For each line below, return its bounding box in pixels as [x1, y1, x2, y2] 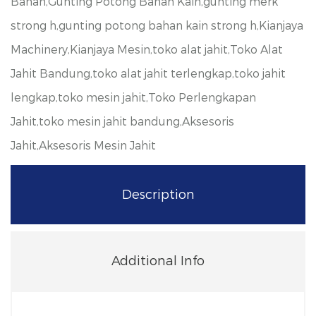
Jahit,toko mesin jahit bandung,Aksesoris [11, 114, 234, 130]
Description [121, 186, 195, 204]
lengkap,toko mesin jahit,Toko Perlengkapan [11, 90, 256, 106]
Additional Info [111, 253, 205, 270]
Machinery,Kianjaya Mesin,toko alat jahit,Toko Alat [11, 42, 283, 58]
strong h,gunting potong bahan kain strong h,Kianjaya [11, 18, 303, 34]
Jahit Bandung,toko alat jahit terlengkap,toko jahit [11, 66, 286, 82]
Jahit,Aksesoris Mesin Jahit [11, 138, 156, 154]
